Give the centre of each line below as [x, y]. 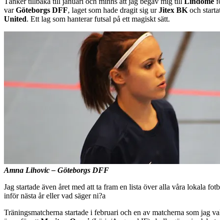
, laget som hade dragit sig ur [113, 10]
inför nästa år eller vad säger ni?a [55, 196]
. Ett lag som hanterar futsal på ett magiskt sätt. [98, 19]
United [15, 19]
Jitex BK [173, 10]
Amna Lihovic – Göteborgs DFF [56, 170]
